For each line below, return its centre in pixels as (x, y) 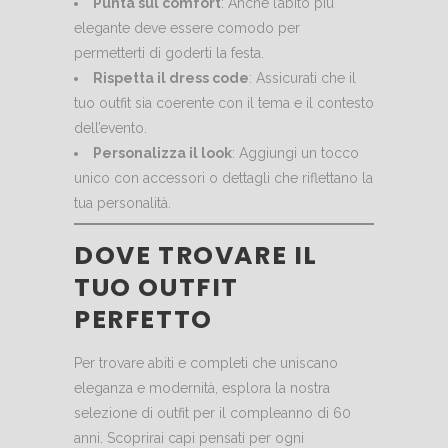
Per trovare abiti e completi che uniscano (206, 363)
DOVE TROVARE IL (196, 256)
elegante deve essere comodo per (187, 28)
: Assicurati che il (302, 78)
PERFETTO (143, 320)
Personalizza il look (162, 153)
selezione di (115, 413)
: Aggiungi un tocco (295, 153)
